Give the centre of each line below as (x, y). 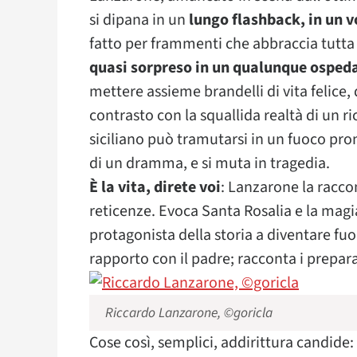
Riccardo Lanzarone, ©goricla (189, 313)
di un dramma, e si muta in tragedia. (210, 163)
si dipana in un (139, 20)
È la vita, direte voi (155, 187)
